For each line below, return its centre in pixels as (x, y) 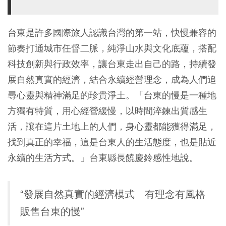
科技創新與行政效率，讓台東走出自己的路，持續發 (112, 64)
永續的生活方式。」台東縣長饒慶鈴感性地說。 (103, 158)
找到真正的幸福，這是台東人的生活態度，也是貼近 (112, 142)
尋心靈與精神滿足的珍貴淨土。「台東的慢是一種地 (112, 95)
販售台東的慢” (52, 212)
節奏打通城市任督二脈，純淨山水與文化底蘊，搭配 (112, 48)
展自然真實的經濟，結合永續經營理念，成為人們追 (112, 79)
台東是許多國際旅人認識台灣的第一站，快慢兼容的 (112, 33)
